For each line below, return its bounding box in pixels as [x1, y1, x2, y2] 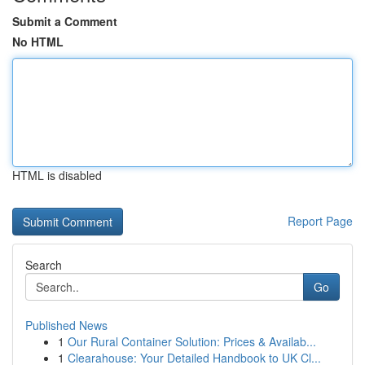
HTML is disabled [12, 167, 102, 183]
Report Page [288, 213, 353, 229]
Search [25, 257, 62, 273]
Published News [25, 317, 108, 333]
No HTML [12, 33, 64, 50]
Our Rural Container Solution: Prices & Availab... [68, 333, 316, 350]
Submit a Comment [12, 13, 117, 29]
